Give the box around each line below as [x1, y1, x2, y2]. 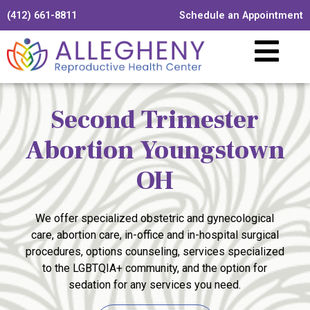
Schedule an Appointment [179, 10, 303, 21]
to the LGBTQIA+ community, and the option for [42, 261, 268, 275]
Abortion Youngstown [25, 134, 285, 167]
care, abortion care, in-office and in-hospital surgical [30, 228, 279, 241]
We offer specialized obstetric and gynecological [35, 211, 275, 225]
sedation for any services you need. [69, 277, 241, 291]
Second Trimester [51, 103, 259, 136]
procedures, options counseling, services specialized [25, 244, 284, 258]
